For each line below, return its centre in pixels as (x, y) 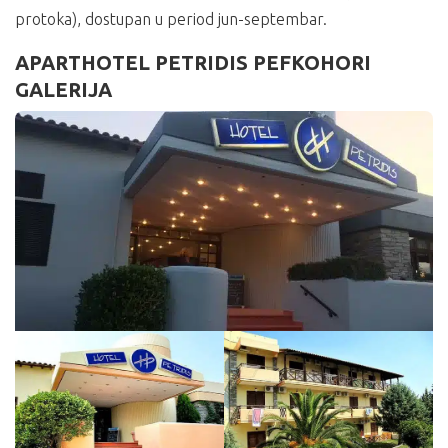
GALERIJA (63, 89)
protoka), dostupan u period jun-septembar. (171, 18)
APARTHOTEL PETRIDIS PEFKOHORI (193, 62)
